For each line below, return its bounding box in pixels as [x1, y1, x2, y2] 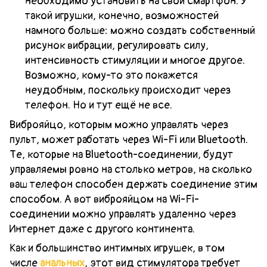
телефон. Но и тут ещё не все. [25, 98, 172, 112]
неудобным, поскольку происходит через [25, 83, 231, 97]
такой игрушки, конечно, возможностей [25, 8, 219, 23]
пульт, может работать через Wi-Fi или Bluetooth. [10, 132, 248, 147]
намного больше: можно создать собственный [25, 23, 255, 38]
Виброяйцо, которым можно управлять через [10, 117, 228, 132]
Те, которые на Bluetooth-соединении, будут [10, 147, 233, 162]
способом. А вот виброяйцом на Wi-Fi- [10, 192, 199, 206]
